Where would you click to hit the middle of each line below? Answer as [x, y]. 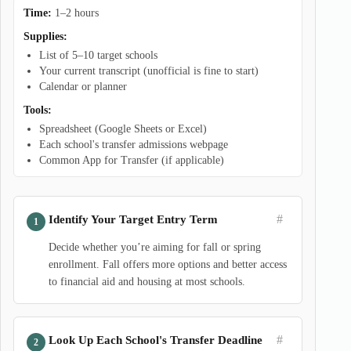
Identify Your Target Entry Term [133, 219]
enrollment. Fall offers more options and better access [168, 264]
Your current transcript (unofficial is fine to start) [149, 71]
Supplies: [45, 36]
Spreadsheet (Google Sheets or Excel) [123, 129]
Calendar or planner [83, 87]
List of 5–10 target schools [98, 55]
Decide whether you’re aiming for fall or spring [155, 247]
